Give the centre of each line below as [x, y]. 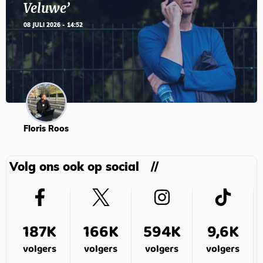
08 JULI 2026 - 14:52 [53, 26]
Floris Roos [46, 130]
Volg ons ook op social [74, 168]
